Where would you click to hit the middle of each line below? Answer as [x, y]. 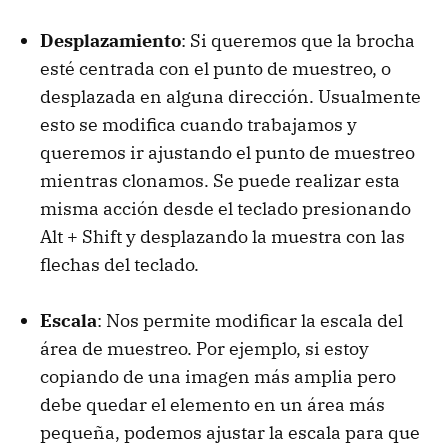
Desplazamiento [110, 41]
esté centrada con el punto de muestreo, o [215, 69]
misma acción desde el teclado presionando [225, 209]
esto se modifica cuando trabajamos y [198, 125]
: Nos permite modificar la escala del [250, 321]
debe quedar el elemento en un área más [212, 405]
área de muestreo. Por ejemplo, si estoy [204, 349]
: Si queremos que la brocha [298, 41]
